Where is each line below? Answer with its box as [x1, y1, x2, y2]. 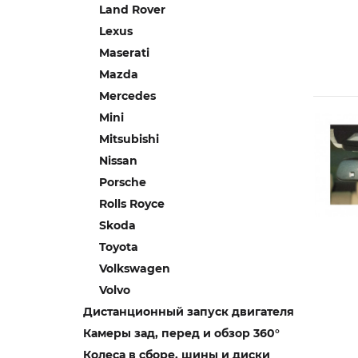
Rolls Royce [99, 197, 165, 211]
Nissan [99, 153, 137, 168]
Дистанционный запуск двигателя [83, 304, 294, 319]
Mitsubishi [99, 132, 159, 146]
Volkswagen [99, 261, 170, 276]
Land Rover [99, 2, 165, 17]
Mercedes [99, 89, 156, 103]
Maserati [99, 46, 149, 60]
